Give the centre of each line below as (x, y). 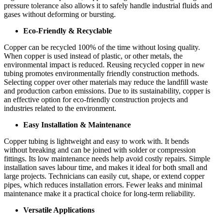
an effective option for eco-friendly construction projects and (96, 100)
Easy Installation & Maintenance (77, 125)
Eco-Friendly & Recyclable (68, 31)
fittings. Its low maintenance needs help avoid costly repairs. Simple (107, 159)
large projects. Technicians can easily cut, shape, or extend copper (104, 176)
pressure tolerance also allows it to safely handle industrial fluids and (108, 6)
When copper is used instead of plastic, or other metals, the (93, 56)
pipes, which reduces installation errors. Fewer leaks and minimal (103, 185)
